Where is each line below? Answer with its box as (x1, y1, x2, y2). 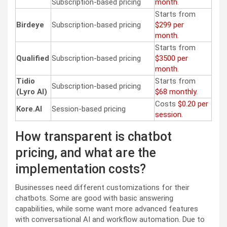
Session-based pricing (52, 104, 128, 113)
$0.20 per (178, 99, 208, 108)
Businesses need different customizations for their (15, 182, 190, 192)
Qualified (16, 53, 49, 63)
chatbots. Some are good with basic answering (15, 193, 173, 203)
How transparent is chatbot (15, 129, 172, 144)
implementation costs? (15, 161, 149, 176)
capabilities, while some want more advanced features (15, 204, 198, 213)
